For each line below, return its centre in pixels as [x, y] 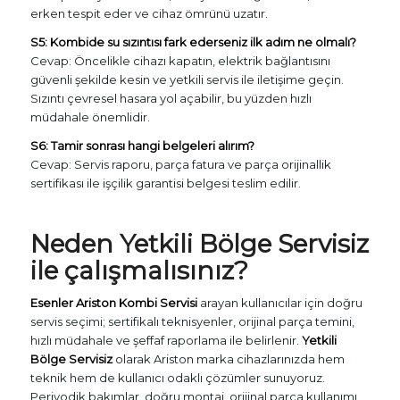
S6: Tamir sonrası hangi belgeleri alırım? [142, 146]
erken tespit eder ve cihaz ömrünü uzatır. [149, 14]
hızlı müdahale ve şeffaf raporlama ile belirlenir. [166, 341]
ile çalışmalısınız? [139, 271]
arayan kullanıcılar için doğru [279, 303]
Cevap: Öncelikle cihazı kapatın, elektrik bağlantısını [180, 61]
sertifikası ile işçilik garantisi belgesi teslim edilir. [165, 183]
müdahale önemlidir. [90, 117]
